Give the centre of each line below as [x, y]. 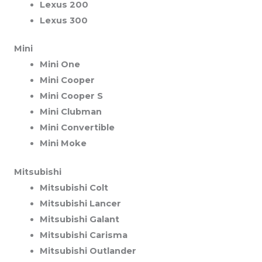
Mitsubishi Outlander [88, 251]
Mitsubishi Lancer [80, 204]
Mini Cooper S [71, 96]
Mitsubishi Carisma [83, 235]
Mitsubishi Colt [74, 188]
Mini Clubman [70, 112]
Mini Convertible [77, 128]
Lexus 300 [63, 20]
